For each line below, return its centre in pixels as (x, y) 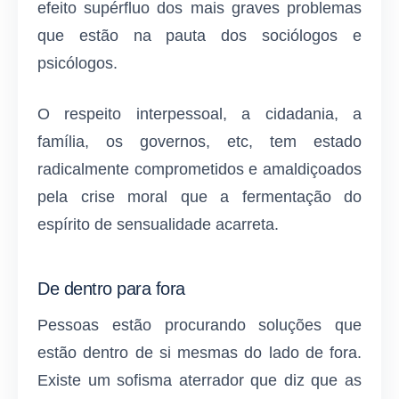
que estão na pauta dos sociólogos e (199, 36)
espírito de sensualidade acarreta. (158, 224)
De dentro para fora (111, 288)
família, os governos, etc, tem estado (199, 141)
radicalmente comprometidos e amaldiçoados (199, 169)
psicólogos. (77, 64)
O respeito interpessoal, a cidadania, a (199, 114)
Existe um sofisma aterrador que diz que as (199, 380)
